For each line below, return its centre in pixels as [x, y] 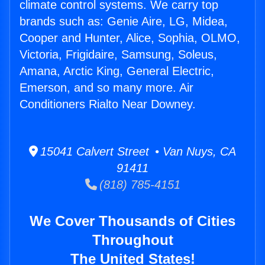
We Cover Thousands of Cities [132, 221]
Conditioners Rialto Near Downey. [108, 104]
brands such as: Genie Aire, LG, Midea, [124, 22]
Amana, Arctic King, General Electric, [117, 71]
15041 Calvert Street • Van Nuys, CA [137, 152]
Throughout [132, 240]
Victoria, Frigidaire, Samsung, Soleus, [118, 55]
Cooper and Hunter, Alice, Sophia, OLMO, [130, 38]
